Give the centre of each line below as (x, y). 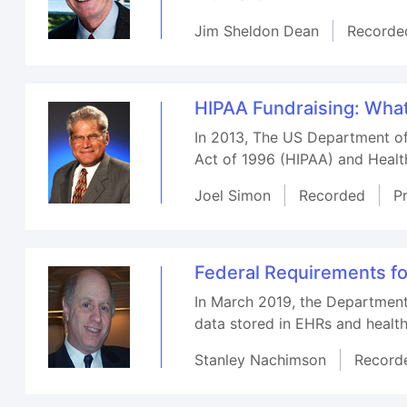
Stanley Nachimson (261, 359)
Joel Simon (233, 195)
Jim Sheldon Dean (257, 30)
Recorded (333, 195)
